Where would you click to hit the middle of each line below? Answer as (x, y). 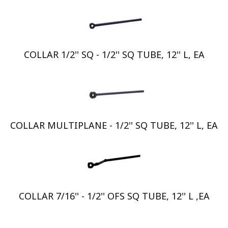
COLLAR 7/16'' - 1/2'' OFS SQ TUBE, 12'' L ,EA (114, 196)
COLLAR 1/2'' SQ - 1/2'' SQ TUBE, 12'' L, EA (114, 54)
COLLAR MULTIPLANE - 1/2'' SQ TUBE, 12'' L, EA (114, 125)
